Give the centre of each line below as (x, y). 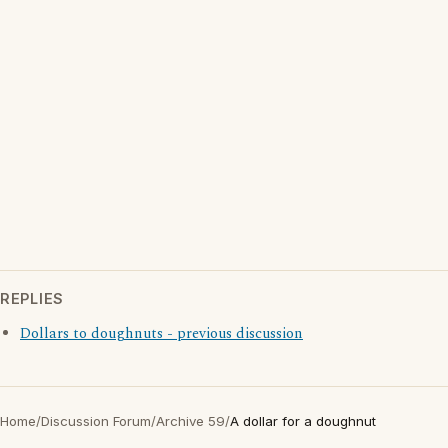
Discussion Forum (96, 421)
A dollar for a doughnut (303, 421)
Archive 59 (190, 421)
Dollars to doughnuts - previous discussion (161, 334)
